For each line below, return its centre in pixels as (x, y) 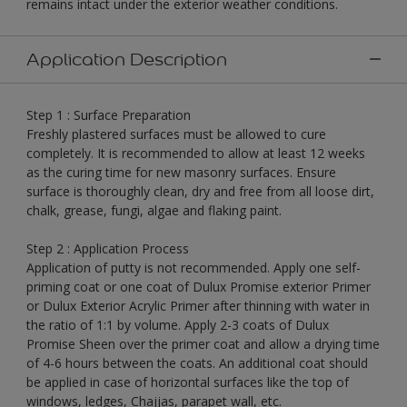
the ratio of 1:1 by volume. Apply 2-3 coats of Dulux (178, 324)
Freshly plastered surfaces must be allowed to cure (176, 134)
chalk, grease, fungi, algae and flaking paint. (154, 210)
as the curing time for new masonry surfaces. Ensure (181, 172)
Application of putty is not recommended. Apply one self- (194, 267)
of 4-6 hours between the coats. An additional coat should (197, 362)
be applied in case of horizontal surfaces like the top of (188, 382)
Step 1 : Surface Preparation (109, 114)
